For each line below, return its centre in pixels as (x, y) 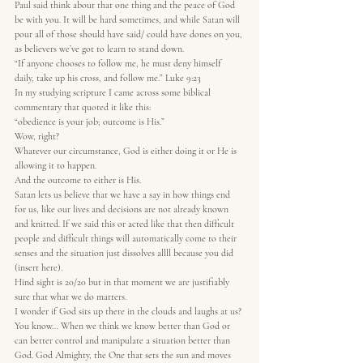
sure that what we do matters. (70, 297)
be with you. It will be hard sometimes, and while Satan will (128, 19)
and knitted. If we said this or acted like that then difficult (126, 224)
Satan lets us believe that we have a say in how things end (124, 194)
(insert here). (38, 267)
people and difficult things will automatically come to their (127, 238)
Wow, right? (37, 136)
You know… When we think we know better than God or (124, 326)
